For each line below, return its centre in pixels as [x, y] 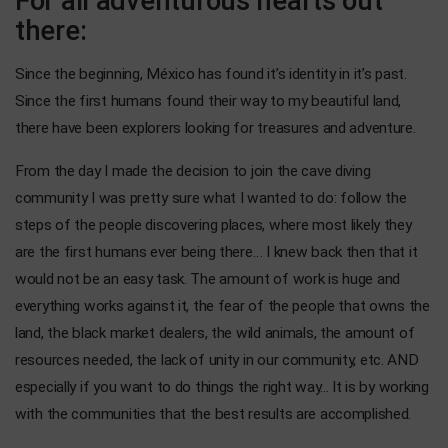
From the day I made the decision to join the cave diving [193, 171]
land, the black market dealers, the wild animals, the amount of [215, 333]
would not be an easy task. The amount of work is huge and [208, 279]
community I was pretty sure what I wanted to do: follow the [211, 198]
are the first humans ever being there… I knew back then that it [216, 252]
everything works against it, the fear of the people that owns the [222, 306]
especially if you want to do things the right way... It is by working [222, 387]
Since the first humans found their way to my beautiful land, [208, 101]
